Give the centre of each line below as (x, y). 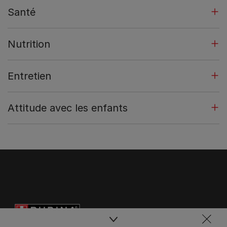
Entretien (29, 76)
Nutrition (29, 44)
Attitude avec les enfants (68, 108)
